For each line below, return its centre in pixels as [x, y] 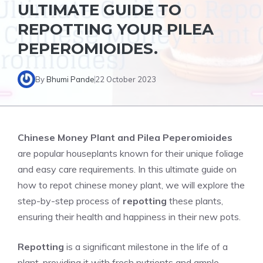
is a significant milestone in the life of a [146, 247]
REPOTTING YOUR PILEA [116, 29]
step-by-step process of [70, 201]
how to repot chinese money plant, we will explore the [131, 185]
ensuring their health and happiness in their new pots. [129, 217]
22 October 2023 [126, 79]
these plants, [195, 201]
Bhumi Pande [70, 79]
